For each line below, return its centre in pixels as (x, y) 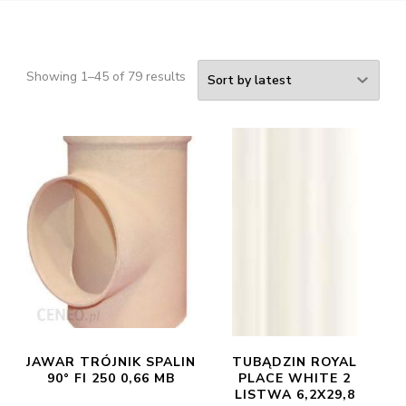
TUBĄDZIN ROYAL (295, 362)
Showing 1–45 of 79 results (106, 77)
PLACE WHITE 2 (295, 378)
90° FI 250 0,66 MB (111, 378)
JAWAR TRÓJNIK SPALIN (111, 362)
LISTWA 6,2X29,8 (295, 395)
